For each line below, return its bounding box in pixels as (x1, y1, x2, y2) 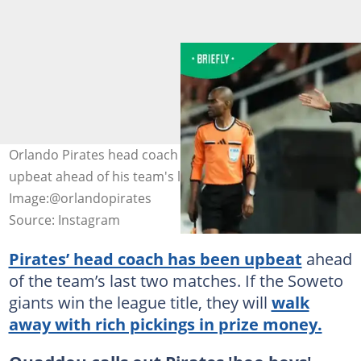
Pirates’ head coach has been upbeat (8, 247, 302, 270)
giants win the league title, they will (8, 290, 272, 313)
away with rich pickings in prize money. (8, 312, 322, 335)
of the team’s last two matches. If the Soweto (8, 268, 343, 292)
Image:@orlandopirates (8, 189, 151, 207)
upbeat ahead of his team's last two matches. (8, 167, 284, 185)
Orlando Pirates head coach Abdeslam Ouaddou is (8, 145, 315, 164)
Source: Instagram (8, 210, 120, 229)
